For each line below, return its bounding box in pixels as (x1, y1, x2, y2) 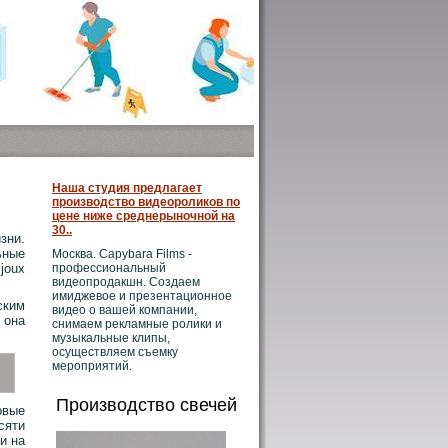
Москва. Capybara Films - (52, 247, 192, 261)
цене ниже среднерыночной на (52, 209, 235, 223)
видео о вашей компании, (52, 303, 197, 317)
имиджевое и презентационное (52, 289, 232, 303)
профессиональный (52, 261, 166, 275)
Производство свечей (56, 395, 237, 415)
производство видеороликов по (52, 195, 240, 209)
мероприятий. (52, 359, 132, 373)
